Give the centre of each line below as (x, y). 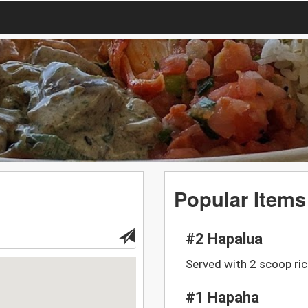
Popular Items (240, 198)
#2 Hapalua (224, 239)
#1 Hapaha (222, 298)
